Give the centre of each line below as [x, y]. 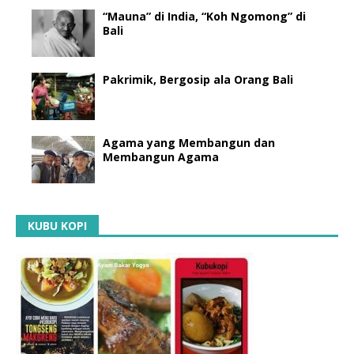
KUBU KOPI [57, 225]
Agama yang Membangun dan [189, 142]
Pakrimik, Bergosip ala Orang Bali [198, 79]
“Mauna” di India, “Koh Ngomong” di [204, 16]
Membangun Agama [161, 156]
